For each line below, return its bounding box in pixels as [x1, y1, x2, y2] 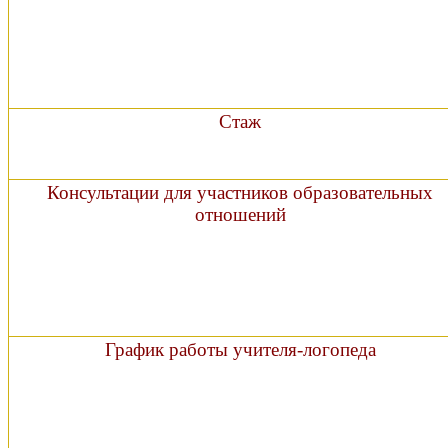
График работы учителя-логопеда [104, 339, 376, 361]
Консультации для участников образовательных [47, 182, 433, 204]
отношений [194, 204, 286, 226]
